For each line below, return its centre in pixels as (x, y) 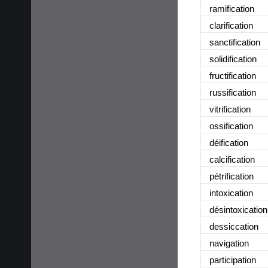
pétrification (232, 176)
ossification (231, 126)
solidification (233, 59)
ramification (232, 8)
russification (233, 92)
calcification (232, 159)
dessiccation (234, 226)
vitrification (230, 109)
